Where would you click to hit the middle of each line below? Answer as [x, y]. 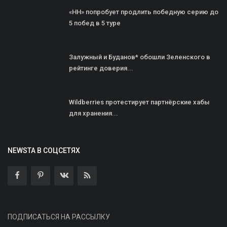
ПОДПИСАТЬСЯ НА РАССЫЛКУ [59, 217]
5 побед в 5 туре [95, 23]
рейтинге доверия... [101, 68]
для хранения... [93, 113]
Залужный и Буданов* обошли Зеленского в [140, 57]
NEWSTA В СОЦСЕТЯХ [44, 150]
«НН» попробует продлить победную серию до [144, 12]
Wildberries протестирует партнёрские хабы [139, 102]
